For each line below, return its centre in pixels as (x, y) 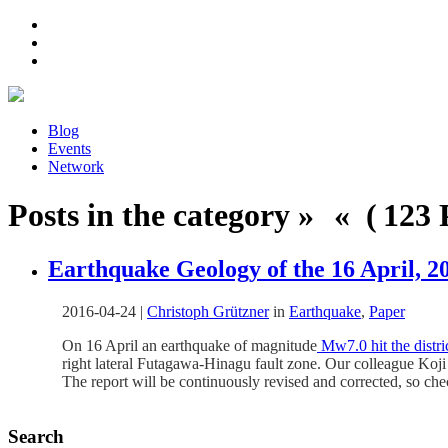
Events (69, 148)
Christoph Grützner (208, 311)
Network (76, 166)
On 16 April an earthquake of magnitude (189, 345)
